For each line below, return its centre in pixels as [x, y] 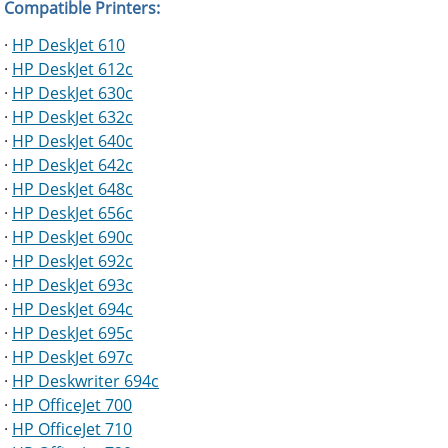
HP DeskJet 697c [72, 356]
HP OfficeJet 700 [72, 404]
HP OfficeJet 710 [72, 428]
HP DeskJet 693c [72, 284]
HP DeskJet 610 [68, 44]
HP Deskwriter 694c [85, 380]
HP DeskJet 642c [72, 164]
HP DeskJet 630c [72, 92]
